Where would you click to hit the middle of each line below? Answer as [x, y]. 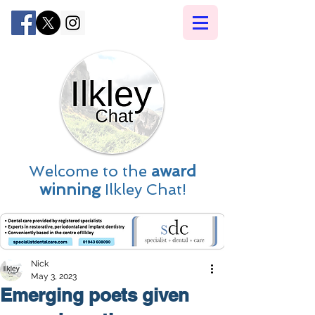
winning [70, 189]
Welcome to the [90, 171]
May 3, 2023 [54, 276]
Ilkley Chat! [143, 189]
